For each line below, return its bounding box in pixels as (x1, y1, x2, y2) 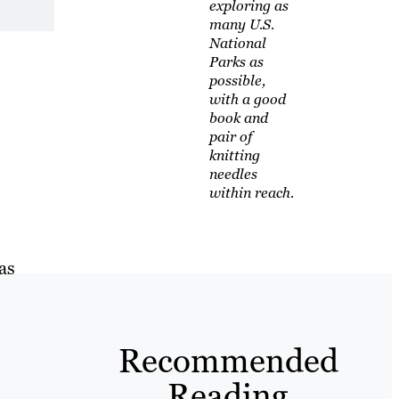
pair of (208, 127, 252, 147)
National (208, 34, 266, 53)
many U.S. (208, 15, 274, 35)
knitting (208, 146, 260, 166)
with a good (208, 90, 286, 110)
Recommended (118, 338, 338, 382)
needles (208, 165, 257, 184)
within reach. (208, 183, 294, 203)
